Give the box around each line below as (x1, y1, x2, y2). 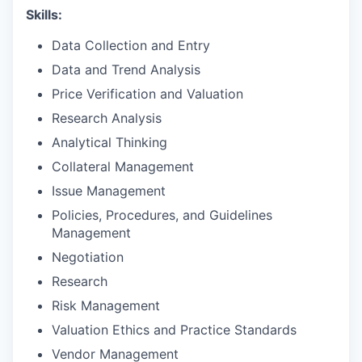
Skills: (26, 6, 62, 23)
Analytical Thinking (52, 133, 167, 150)
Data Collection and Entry (52, 36, 210, 53)
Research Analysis (52, 109, 162, 126)
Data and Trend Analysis (52, 61, 200, 78)
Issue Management (52, 182, 166, 199)
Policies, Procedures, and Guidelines (52, 206, 272, 223)
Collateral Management (52, 158, 194, 175)
